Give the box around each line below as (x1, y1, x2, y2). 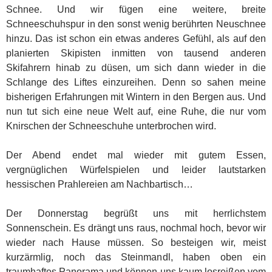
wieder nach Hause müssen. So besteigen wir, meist (6, 237, 266, 248)
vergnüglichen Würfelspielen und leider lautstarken (6, 164, 266, 175)
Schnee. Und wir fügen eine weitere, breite (6, 4, 266, 15)
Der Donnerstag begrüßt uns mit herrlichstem (6, 208, 266, 219)
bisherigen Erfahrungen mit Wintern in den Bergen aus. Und (6, 91, 266, 102)
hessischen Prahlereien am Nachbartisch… (6, 178, 193, 189)
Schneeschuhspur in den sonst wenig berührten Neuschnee (6, 18, 266, 29)
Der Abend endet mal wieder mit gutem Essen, (6, 149, 266, 160)
